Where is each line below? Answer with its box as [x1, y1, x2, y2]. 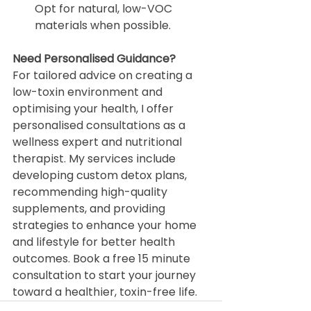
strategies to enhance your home [12, 217, 199, 234]
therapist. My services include [12, 151, 178, 167]
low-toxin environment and [12, 84, 165, 101]
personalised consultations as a [12, 117, 188, 134]
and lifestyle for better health [12, 234, 178, 251]
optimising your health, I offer [12, 101, 176, 117]
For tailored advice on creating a [12, 67, 195, 84]
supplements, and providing [12, 201, 168, 217]
